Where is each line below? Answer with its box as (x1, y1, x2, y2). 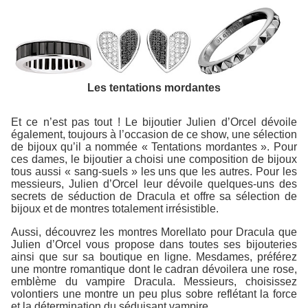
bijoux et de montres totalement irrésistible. (11, 203, 219, 215)
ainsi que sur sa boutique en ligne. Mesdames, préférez (11, 251, 297, 263)
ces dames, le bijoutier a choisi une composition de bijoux (11, 153, 297, 166)
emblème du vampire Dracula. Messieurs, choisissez (11, 276, 297, 288)
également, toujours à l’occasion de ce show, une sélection (11, 129, 297, 141)
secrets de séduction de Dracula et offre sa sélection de (11, 190, 297, 203)
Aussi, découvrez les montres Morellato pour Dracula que (11, 226, 297, 239)
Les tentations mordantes (87, 82, 221, 94)
